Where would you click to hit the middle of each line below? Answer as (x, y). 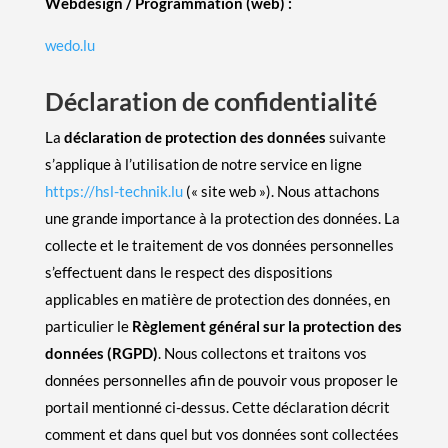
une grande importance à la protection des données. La (222, 217)
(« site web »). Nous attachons (281, 190)
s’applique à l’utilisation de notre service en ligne (203, 163)
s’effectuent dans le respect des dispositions (188, 271)
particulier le (88, 325)
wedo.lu (69, 44)
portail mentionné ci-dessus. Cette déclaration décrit (217, 406)
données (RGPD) (101, 352)
